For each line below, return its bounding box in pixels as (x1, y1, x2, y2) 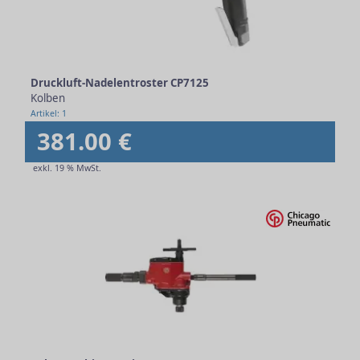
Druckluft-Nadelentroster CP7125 (31, 76, 209, 90)
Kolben (31, 91, 65, 105)
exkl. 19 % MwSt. (33, 162, 101, 174)
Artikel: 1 (31, 108, 67, 119)
